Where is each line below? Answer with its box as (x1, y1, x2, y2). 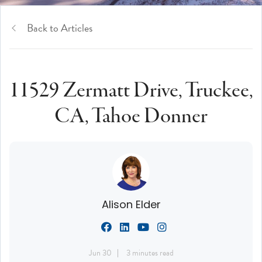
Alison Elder (101, 196, 161, 212)
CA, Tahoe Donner (54, 102, 208, 131)
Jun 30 (88, 246, 112, 259)
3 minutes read (126, 246, 174, 259)
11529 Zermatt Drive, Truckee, (9, 76, 253, 105)
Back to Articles (27, 19, 92, 36)
